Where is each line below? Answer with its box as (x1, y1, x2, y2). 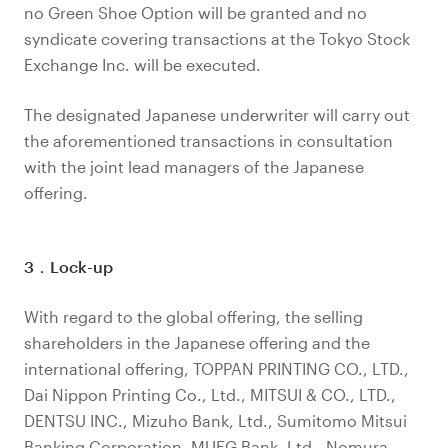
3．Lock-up (24, 257, 113, 276)
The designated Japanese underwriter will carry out (24, 105, 410, 124)
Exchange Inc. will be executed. (24, 55, 261, 74)
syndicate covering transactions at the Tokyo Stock (24, 29, 410, 48)
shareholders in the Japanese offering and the (24, 333, 370, 352)
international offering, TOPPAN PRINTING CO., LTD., (24, 359, 409, 378)
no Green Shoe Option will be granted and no (24, 3, 367, 22)
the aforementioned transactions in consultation (24, 131, 393, 150)
